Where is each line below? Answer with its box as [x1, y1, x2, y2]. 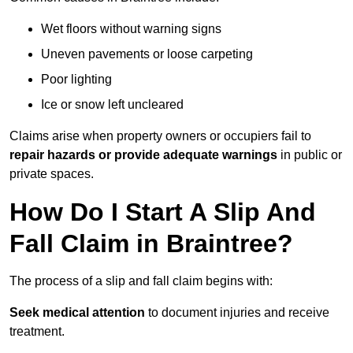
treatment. [9, 325, 65, 339]
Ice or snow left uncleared [41, 98, 184, 112]
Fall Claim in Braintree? [9, 229, 293, 258]
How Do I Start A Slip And [9, 198, 316, 227]
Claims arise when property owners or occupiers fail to [9, 129, 311, 143]
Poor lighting [41, 72, 112, 87]
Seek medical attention [9, 306, 145, 320]
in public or [277, 148, 342, 162]
